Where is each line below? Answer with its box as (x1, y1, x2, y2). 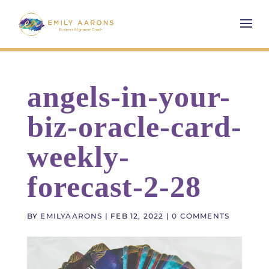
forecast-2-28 (26, 170, 201, 204)
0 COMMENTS (172, 211, 230, 220)
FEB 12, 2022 (110, 211, 164, 220)
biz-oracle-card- (26, 110, 242, 144)
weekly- (26, 140, 130, 174)
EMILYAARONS (40, 211, 103, 220)
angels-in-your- (26, 80, 231, 113)
